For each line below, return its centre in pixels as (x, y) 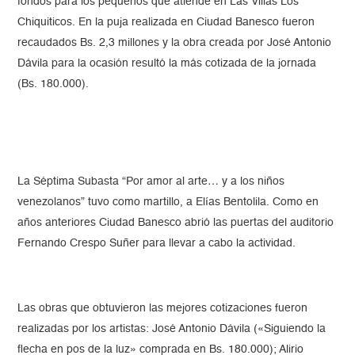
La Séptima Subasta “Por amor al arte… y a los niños (151, 182)
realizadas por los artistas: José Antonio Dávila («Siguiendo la (172, 329)
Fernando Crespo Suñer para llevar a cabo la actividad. (157, 244)
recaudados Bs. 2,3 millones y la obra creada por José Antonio (175, 43)
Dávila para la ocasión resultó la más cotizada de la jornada (167, 64)
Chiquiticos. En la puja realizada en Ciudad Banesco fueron (166, 23)
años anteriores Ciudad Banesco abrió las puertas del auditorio (176, 223)
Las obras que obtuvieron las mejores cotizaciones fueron (163, 309)
